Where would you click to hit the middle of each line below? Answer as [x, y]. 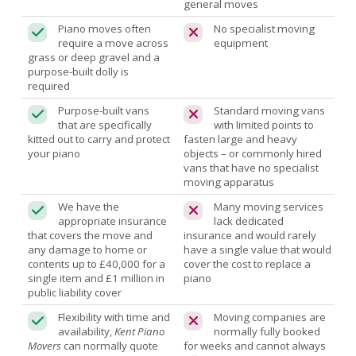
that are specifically [105, 124]
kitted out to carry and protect [99, 139]
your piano [54, 153]
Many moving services [269, 206]
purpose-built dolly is [79, 71]
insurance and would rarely [250, 235]
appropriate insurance [113, 221]
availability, [87, 331]
